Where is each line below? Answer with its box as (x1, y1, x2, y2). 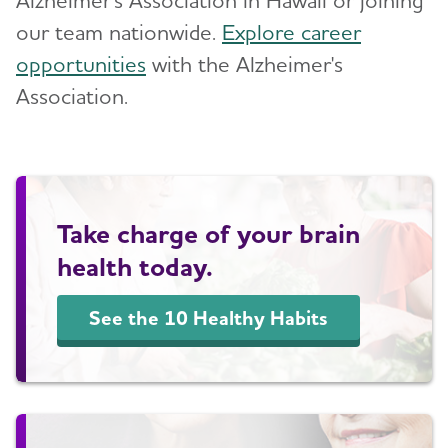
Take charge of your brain (57, 217, 361, 250)
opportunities (16, 50, 146, 77)
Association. (16, 82, 128, 109)
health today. (57, 250, 214, 283)
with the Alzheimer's (146, 50, 343, 77)
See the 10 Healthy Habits (89, 305, 329, 330)
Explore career (222, 18, 361, 45)
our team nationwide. (16, 18, 222, 45)
